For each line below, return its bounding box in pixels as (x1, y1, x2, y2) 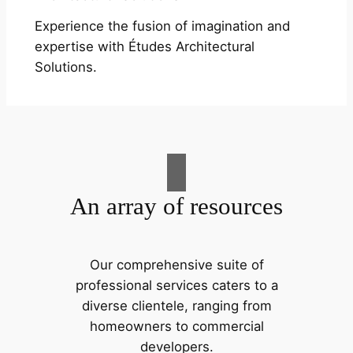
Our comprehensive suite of (89, 256, 264, 273)
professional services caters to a (75, 277, 278, 293)
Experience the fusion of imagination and (34, 17, 290, 34)
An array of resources (70, 192, 283, 221)
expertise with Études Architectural (34, 38, 255, 54)
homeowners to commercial (89, 318, 264, 334)
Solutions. (34, 58, 97, 75)
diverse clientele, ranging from (81, 297, 272, 314)
